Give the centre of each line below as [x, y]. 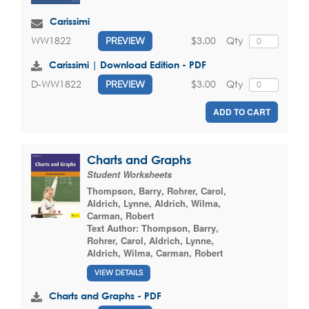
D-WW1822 [56, 84]
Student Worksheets [129, 174]
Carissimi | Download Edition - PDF [128, 64]
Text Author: [114, 228]
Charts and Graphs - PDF [105, 296]
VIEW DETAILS [119, 273]
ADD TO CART [242, 111]
